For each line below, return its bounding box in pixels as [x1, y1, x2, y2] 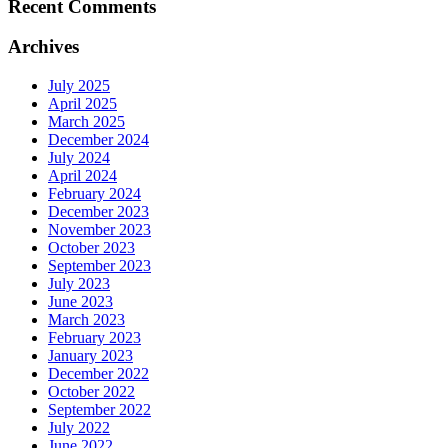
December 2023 [48, 203, 149, 221]
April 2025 [48, 95, 117, 113]
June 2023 [48, 293, 113, 311]
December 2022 [48, 365, 149, 383]
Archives [8, 36, 79, 58]
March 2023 [48, 311, 125, 329]
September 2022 [48, 401, 151, 419]
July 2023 [48, 275, 110, 293]
